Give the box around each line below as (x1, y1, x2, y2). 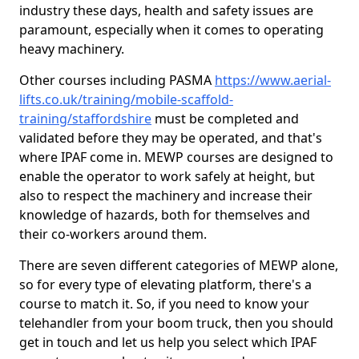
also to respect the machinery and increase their (19, 187, 313, 204)
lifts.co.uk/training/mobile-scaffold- (19, 91, 233, 108)
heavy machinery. (19, 40, 124, 58)
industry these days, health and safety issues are (19, 2, 313, 19)
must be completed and (151, 110, 299, 127)
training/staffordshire (19, 110, 151, 127)
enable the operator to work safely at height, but (19, 167, 315, 185)
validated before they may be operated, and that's (19, 129, 322, 147)
